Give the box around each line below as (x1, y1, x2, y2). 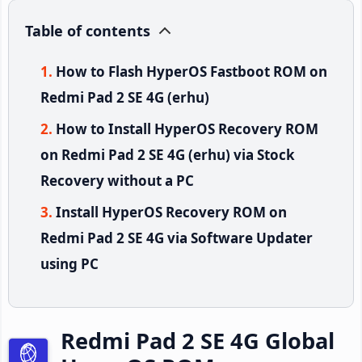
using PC (40, 254, 99, 273)
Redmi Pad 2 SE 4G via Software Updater (40, 228, 313, 247)
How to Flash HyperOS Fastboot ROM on (56, 61, 327, 81)
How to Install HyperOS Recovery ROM (56, 119, 318, 138)
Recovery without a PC (40, 170, 194, 190)
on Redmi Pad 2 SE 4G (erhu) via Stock (40, 145, 295, 164)
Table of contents (25, 20, 150, 40)
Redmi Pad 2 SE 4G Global (61, 325, 335, 356)
